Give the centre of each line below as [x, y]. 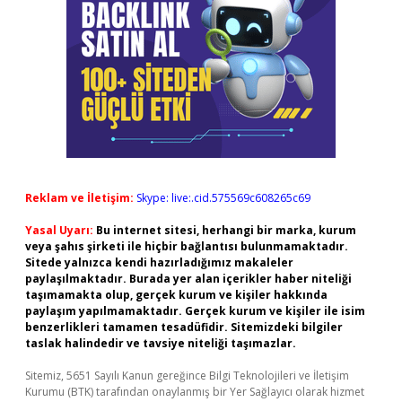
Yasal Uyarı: [59, 230]
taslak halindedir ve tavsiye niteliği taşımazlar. [161, 343]
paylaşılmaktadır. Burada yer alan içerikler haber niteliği [188, 279]
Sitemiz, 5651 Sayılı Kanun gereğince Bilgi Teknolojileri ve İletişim [187, 376]
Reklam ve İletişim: [79, 198]
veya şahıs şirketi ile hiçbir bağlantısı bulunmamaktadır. [187, 246]
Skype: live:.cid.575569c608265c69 [223, 198]
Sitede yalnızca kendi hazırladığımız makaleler [159, 262]
